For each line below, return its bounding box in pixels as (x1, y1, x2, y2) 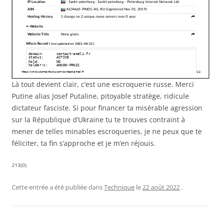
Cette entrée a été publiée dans (12, 183, 104, 192)
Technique (104, 183, 135, 192)
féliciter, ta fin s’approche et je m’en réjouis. (12, 138, 156, 148)
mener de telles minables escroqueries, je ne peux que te (12, 127, 202, 137)
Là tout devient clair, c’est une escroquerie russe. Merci (12, 80, 194, 89)
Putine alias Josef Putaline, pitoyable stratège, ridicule (12, 91, 189, 101)
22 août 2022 (142, 183, 180, 192)
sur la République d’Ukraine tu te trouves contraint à (12, 115, 185, 125)
